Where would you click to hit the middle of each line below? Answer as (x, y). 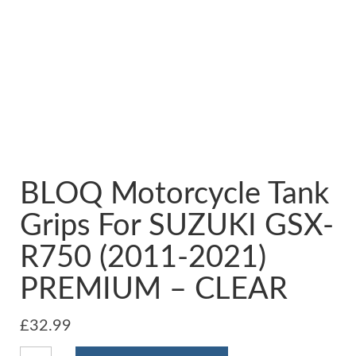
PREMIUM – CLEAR (154, 289)
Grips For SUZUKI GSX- (177, 226)
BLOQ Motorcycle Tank (174, 194)
